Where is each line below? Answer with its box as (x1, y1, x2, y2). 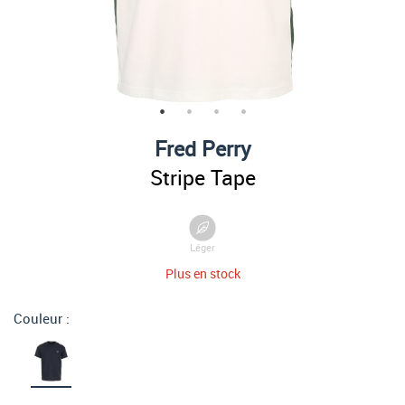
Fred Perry (154, 134, 251, 163)
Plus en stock (165, 265, 240, 282)
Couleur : (14, 309, 70, 327)
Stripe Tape (149, 163, 256, 192)
